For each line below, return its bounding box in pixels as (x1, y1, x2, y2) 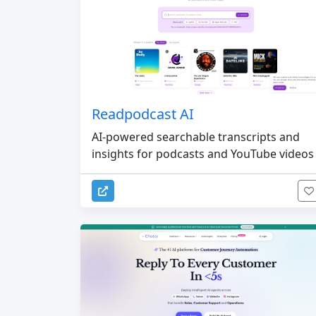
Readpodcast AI (92, 104, 194, 124)
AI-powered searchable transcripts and (92, 129, 300, 145)
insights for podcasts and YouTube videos (92, 146, 314, 162)
